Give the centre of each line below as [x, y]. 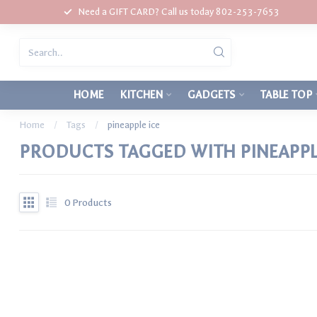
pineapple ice [134, 125]
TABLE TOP [286, 95]
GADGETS [212, 95]
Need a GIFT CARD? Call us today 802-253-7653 [178, 12]
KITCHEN [142, 95]
